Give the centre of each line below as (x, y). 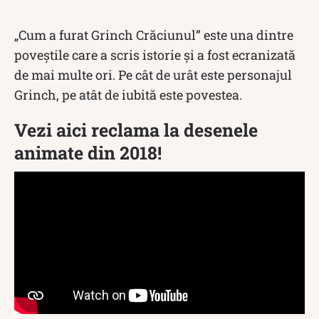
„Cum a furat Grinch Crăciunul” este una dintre (154, 35)
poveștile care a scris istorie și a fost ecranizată (155, 54)
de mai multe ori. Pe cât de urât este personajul (153, 74)
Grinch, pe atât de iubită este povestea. (128, 94)
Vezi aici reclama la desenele (136, 130)
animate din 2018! (88, 152)
